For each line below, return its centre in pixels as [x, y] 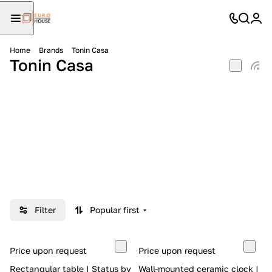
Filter [45, 210]
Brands [51, 50]
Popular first [115, 210]
